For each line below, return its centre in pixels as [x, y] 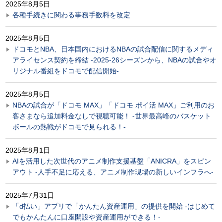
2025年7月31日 [30, 195]
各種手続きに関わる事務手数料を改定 [71, 15]
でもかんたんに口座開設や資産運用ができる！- [86, 217]
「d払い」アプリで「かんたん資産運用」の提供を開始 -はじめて [114, 206]
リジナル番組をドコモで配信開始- [66, 71]
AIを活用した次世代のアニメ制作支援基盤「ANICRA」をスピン [112, 161]
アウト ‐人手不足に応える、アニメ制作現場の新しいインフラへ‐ [113, 172]
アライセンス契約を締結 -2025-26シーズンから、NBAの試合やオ [114, 60]
